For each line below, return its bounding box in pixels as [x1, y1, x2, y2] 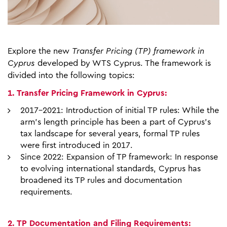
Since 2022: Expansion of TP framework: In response [20, 153, 218, 161]
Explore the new [8, 47, 72, 55]
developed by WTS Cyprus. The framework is [35, 59, 211, 67]
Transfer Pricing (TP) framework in [72, 47, 204, 55]
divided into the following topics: [8, 71, 135, 80]
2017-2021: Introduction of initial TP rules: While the [20, 106, 219, 115]
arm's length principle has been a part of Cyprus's [20, 118, 211, 126]
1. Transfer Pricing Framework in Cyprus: [8, 89, 167, 97]
